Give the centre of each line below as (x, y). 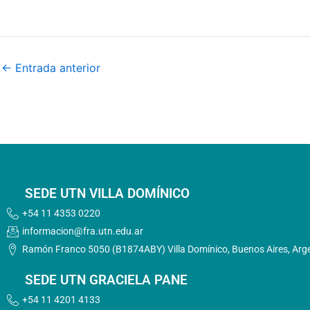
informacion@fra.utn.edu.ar (83, 231)
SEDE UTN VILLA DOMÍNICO (107, 193)
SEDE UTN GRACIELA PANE (106, 280)
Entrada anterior (56, 67)
